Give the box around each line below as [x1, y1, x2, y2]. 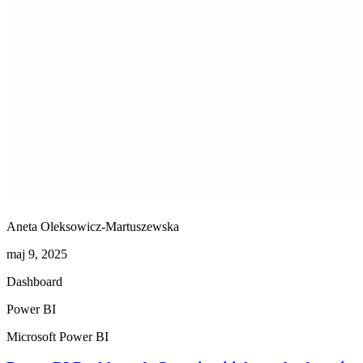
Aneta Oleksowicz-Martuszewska [6, 219, 179, 233]
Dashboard [6, 274, 62, 288]
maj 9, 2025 [6, 246, 67, 261]
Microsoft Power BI [6, 329, 109, 344]
